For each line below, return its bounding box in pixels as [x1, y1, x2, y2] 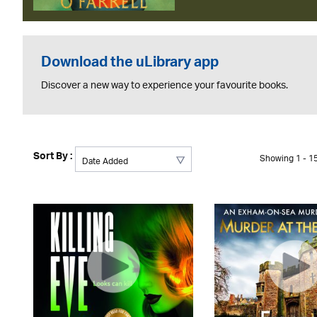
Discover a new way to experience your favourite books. [40, 75, 288, 97]
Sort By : [33, 148, 72, 168]
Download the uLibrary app [40, 50, 219, 79]
